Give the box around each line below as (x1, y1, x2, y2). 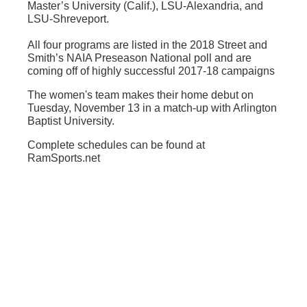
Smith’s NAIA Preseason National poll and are (27, 52, 251, 64)
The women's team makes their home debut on (27, 89, 254, 101)
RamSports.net (27, 152, 100, 164)
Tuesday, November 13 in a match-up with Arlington (27, 102, 277, 114)
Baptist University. (27, 115, 114, 127)
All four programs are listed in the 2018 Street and (27, 39, 267, 51)
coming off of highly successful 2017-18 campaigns (27, 65, 275, 77)
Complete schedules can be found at (27, 139, 205, 151)
